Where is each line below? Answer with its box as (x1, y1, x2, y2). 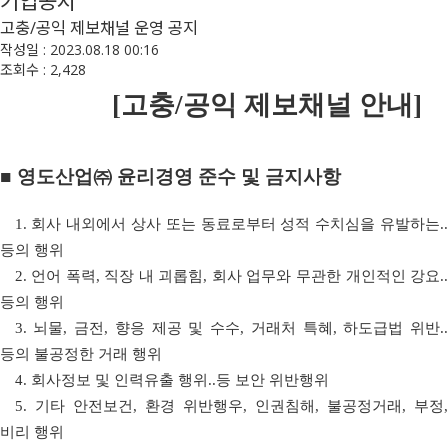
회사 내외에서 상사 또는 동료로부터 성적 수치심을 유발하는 (31, 216, 441, 232)
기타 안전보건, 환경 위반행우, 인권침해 (34, 398, 315, 414)
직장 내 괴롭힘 (104, 268, 204, 284)
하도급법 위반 (343, 320, 440, 336)
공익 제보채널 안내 (183, 90, 413, 120)
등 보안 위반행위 (215, 372, 329, 388)
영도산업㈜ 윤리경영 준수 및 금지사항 (17, 166, 341, 187)
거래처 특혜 (250, 320, 333, 336)
